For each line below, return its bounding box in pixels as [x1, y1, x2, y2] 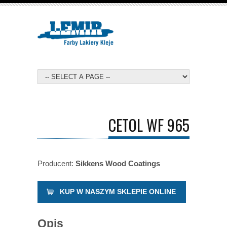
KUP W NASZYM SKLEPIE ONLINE [60, 187, 176, 196]
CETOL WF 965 [108, 113, 190, 136]
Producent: [37, 159, 75, 168]
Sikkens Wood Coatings [75, 159, 160, 168]
